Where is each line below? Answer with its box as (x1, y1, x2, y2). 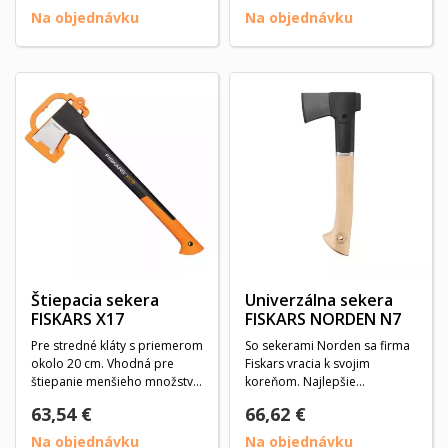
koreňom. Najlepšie (245, 373, 356, 390)
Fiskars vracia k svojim (245, 355, 370, 372)
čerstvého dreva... (31, 391, 132, 408)
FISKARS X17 (31, 308, 124, 330)
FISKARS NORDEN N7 (245, 308, 401, 330)
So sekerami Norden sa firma (245, 337, 410, 354)
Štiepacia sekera (31, 289, 159, 311)
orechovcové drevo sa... (245, 391, 381, 408)
